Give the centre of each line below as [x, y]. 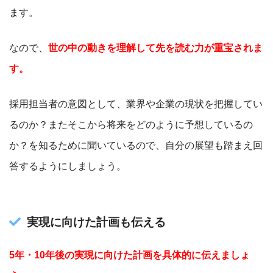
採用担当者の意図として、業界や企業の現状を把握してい [136, 104]
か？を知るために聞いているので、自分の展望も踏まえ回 [136, 145]
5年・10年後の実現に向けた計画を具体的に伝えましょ [129, 255]
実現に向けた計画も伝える [96, 222]
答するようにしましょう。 [68, 166]
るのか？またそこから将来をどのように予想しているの [131, 124]
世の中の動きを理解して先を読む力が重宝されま [155, 48]
